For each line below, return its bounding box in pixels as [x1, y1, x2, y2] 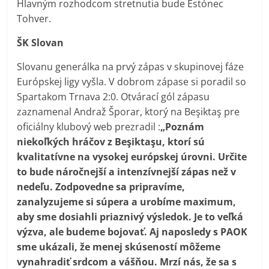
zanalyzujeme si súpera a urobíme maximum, [17, 195, 237, 208]
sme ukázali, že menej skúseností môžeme [17, 240, 221, 253]
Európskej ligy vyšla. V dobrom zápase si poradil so [17, 74, 247, 88]
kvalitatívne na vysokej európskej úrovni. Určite [17, 150, 247, 163]
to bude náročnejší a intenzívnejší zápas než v [17, 165, 237, 178]
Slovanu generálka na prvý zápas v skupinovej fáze [17, 59, 244, 73]
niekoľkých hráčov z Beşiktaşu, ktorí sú [17, 134, 205, 148]
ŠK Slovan [17, 35, 64, 49]
